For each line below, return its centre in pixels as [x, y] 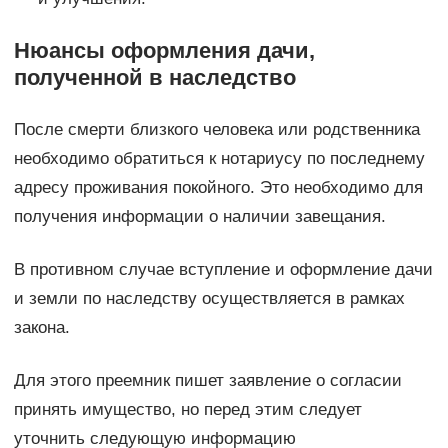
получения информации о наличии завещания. [199, 216]
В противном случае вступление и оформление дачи [223, 269]
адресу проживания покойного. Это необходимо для [218, 187]
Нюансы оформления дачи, [164, 50]
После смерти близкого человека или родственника [216, 129]
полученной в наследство [154, 77]
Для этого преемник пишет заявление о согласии [207, 380]
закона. [41, 327]
